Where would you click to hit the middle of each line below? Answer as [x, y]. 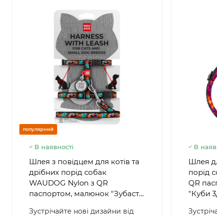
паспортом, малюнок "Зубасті [85, 194]
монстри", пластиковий [73, 204]
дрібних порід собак [68, 172]
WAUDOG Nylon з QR [69, 183]
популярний [38, 129]
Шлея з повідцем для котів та [84, 162]
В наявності [54, 147]
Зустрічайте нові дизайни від [81, 211]
